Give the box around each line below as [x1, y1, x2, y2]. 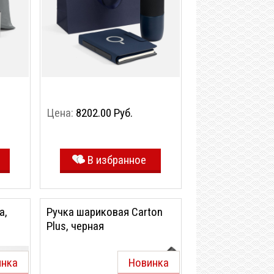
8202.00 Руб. [76, 106, 133, 120]
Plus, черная [46, 219, 104, 233]
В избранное [87, 153, 146, 167]
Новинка [128, 256, 169, 270]
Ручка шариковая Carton [46, 205, 163, 219]
